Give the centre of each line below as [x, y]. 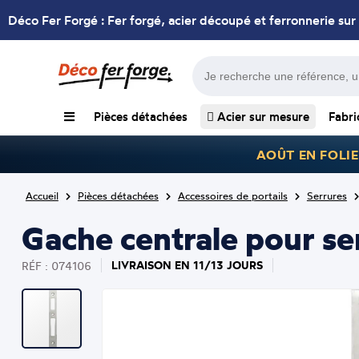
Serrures [327, 196]
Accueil [42, 196]
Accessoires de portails [232, 196]
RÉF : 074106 [56, 265]
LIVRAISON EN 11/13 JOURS [187, 265]
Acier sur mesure [262, 117]
